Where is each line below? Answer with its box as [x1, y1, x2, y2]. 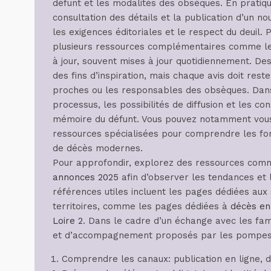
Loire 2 [53, 215, 83, 226]
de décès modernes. [53, 142, 143, 154]
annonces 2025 [53, 171, 119, 183]
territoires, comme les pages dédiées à [53, 200, 230, 212]
